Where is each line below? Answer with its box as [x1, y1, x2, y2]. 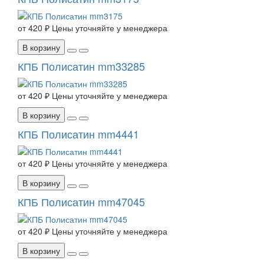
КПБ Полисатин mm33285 [18, 58, 145, 74]
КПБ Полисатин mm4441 [18, 126, 139, 142]
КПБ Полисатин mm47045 [18, 194, 145, 210]
